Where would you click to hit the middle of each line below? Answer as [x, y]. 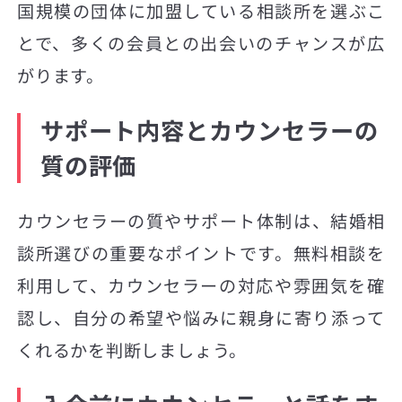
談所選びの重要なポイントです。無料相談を [201, 253]
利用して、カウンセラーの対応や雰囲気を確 [201, 285]
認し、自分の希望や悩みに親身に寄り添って [201, 318]
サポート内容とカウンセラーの [209, 131]
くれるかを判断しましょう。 [132, 350]
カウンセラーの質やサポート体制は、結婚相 [201, 221]
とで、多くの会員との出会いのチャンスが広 [201, 44]
